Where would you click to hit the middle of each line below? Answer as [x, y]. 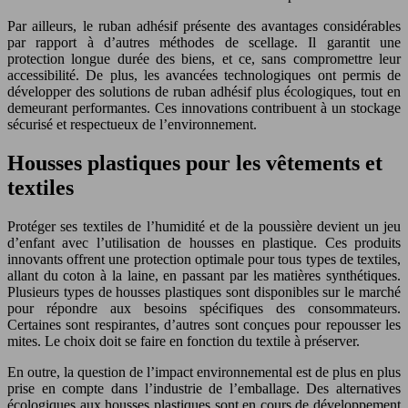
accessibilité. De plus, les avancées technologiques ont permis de [204, 76]
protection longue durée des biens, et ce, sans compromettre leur [204, 59]
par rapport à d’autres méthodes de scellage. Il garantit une [204, 43]
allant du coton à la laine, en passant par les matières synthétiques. [204, 276]
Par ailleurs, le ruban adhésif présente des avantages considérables [204, 26]
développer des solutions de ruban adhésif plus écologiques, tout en [204, 92]
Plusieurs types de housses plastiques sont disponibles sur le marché [204, 292]
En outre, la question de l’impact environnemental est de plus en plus [204, 372]
